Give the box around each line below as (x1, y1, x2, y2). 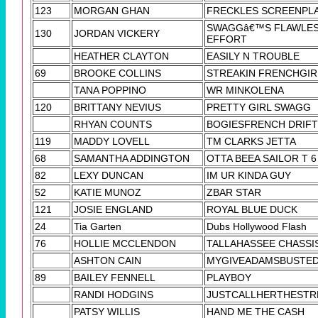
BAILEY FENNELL (74, 271, 155, 283)
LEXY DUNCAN (74, 169, 143, 181)
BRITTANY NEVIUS (74, 101, 161, 113)
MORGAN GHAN (74, 4, 150, 16)
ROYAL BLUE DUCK (207, 203, 297, 215)
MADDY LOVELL (74, 135, 150, 147)
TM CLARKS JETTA (207, 135, 296, 147)
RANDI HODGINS (74, 288, 153, 300)
